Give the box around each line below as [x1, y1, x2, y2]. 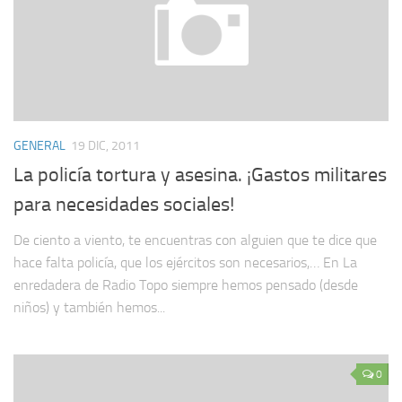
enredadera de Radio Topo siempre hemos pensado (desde [13, 275, 358, 293]
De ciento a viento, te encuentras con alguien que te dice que [13, 231, 377, 249]
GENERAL [13, 137, 66, 153]
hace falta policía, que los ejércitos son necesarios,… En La [13, 253, 357, 271]
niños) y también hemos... [13, 298, 165, 316]
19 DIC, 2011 [71, 137, 140, 153]
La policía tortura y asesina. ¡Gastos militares [13, 162, 387, 187]
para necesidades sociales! [13, 192, 234, 216]
